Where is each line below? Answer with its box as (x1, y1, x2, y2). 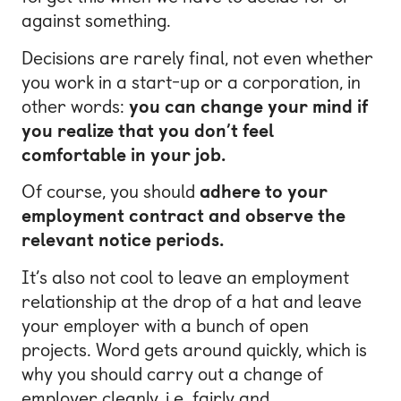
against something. (21, 10, 171, 32)
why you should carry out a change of (21, 363, 323, 385)
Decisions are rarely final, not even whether (21, 47, 373, 69)
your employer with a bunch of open (21, 314, 309, 337)
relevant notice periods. (21, 229, 224, 252)
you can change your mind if (129, 95, 368, 117)
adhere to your (200, 181, 328, 203)
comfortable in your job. (21, 143, 226, 166)
